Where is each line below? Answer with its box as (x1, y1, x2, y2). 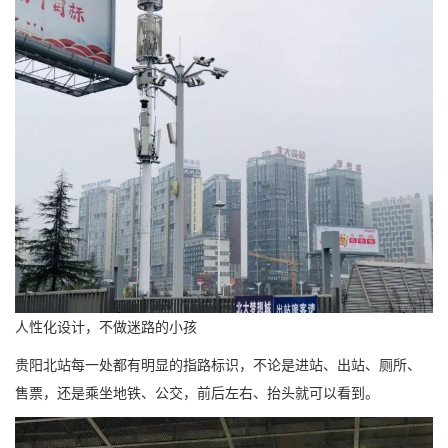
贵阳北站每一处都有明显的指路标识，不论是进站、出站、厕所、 (15, 356, 421, 373)
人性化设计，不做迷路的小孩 (15, 318, 197, 335)
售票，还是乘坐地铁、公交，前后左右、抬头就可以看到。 (15, 384, 379, 401)
